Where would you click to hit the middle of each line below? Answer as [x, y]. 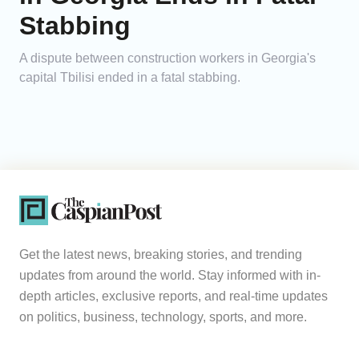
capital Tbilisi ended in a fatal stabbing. [130, 78]
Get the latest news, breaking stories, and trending [161, 255]
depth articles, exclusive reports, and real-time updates [173, 296]
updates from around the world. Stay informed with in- [170, 276]
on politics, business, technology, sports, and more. [163, 317]
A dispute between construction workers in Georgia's [167, 58]
